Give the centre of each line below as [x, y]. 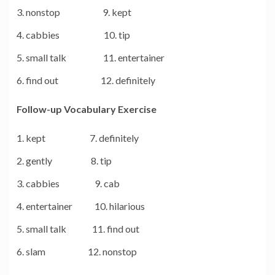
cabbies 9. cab [73, 184]
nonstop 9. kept [79, 12]
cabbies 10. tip [78, 35]
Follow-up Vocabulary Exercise [87, 109]
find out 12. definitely [91, 80]
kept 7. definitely [82, 138]
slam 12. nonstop [81, 252]
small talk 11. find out [83, 229]
